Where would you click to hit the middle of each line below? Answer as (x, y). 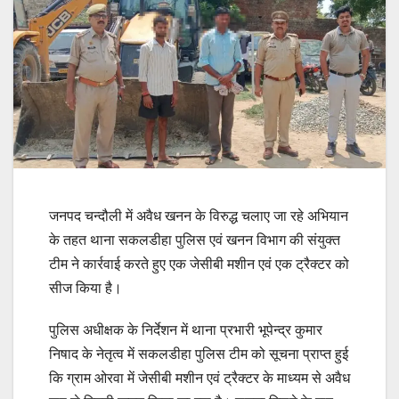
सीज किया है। (85, 289)
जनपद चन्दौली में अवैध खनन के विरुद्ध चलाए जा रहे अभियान (199, 216)
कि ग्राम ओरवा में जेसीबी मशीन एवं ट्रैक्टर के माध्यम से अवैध (199, 379)
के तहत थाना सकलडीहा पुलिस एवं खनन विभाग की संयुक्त (195, 240)
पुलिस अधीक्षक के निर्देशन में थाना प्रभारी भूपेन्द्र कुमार (186, 330)
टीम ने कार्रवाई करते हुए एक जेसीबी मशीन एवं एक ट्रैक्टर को (199, 265)
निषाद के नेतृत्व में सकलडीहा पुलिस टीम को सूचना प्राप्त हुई (199, 354)
